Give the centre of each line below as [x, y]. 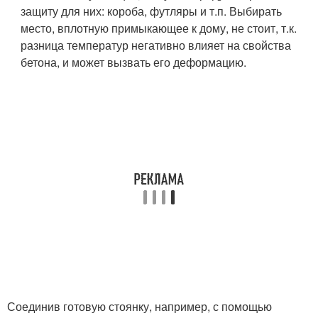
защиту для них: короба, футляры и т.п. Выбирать [152, 11]
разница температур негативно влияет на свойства [156, 45]
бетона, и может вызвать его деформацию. [134, 62]
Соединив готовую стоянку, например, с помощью [139, 306]
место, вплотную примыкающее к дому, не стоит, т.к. [159, 28]
